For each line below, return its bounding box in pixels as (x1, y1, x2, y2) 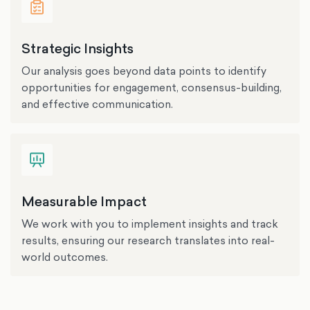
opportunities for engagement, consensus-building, (21, 80, 282, 95)
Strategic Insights (21, 39, 134, 57)
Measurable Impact (21, 192, 147, 211)
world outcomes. (21, 249, 108, 264)
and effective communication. (21, 96, 173, 111)
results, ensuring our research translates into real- (21, 232, 275, 248)
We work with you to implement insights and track (21, 216, 278, 231)
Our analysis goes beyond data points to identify (21, 63, 266, 78)
